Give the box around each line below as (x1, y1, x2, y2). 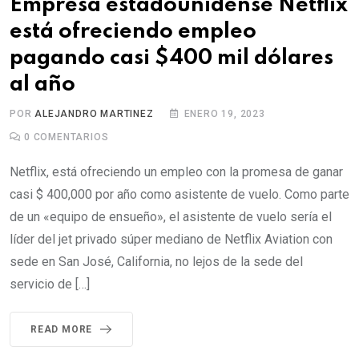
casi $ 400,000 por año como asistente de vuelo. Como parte (10, 186, 349, 202)
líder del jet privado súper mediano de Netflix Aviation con (10, 231, 333, 247)
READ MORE (30, 323, 93, 335)
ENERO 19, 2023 (184, 107, 265, 119)
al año (10, 73, 75, 95)
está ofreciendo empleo (10, 20, 256, 42)
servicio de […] (10, 276, 90, 292)
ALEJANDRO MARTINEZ (34, 107, 154, 119)
